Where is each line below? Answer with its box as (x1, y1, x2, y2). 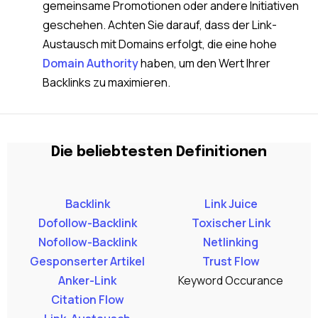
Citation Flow (50, 292, 124, 308)
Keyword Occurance (178, 273, 283, 289)
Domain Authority (43, 55, 138, 71)
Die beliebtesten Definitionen (51, 145, 267, 160)
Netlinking (203, 234, 258, 251)
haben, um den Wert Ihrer (138, 55, 270, 71)
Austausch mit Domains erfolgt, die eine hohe (43, 35, 277, 52)
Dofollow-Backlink (38, 215, 137, 231)
